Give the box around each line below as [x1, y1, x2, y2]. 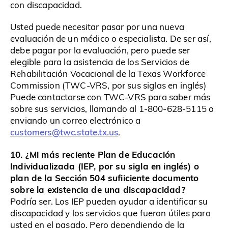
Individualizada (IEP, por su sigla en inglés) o [10, 159, 199, 172]
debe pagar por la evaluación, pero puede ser [10, 44, 190, 56]
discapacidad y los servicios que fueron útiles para [10, 207, 211, 219]
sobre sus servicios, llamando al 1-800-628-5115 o [10, 103, 214, 115]
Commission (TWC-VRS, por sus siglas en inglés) [10, 79, 206, 92]
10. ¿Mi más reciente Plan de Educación [10, 148, 176, 160]
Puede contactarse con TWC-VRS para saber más [10, 91, 211, 103]
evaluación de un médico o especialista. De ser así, [10, 33, 211, 45]
